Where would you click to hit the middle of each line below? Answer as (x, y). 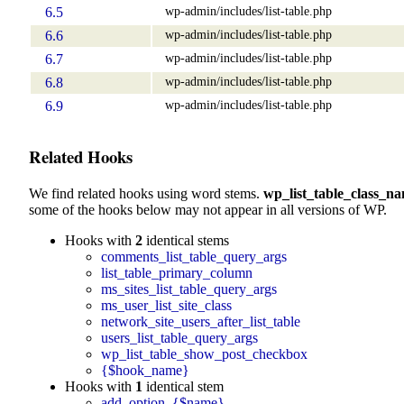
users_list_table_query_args (179, 337)
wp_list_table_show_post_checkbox (204, 353)
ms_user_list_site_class (166, 305)
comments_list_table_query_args (194, 256)
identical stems (186, 240)
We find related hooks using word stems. (146, 193)
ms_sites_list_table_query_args (189, 289)
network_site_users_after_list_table (201, 321)
